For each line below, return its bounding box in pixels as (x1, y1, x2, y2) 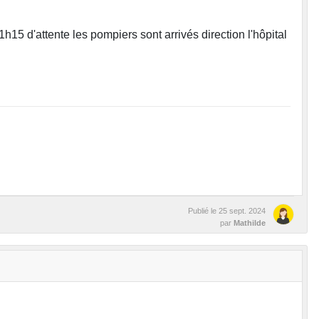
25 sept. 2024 (219, 206, 266, 216)
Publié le (188, 206, 219, 216)
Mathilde (234, 219, 266, 228)
